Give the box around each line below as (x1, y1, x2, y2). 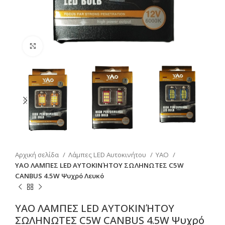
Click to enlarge (43, 41, 88, 50)
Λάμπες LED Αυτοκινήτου (68, 150, 148, 159)
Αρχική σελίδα (15, 150, 60, 159)
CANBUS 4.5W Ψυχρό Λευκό (15, 171, 104, 180)
